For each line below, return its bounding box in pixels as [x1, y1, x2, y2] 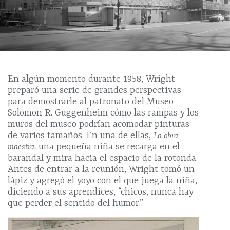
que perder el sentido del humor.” [8, 198, 143, 209]
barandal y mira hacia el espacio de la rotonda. [8, 152, 198, 164]
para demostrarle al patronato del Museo [8, 96, 174, 107]
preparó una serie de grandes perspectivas [8, 85, 181, 96]
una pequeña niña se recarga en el [39, 141, 180, 152]
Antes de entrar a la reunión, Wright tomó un [8, 164, 195, 175]
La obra [154, 131, 178, 141]
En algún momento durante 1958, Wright [8, 73, 175, 85]
